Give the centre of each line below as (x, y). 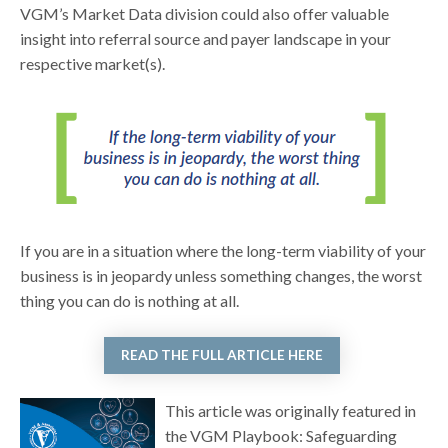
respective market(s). (93, 63)
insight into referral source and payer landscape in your (206, 38)
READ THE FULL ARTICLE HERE (222, 355)
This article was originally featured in (290, 411)
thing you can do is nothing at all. (131, 300)
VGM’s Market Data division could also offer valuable (205, 13)
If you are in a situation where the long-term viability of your (223, 250)
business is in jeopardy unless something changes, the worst (221, 275)
